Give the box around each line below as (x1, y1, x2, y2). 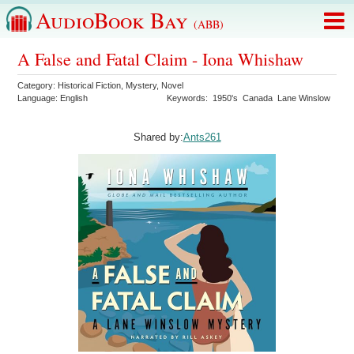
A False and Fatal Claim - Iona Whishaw (17, 47, 304, 70)
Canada (243, 93, 273, 103)
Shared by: (133, 131, 183, 144)
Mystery (126, 81, 157, 90)
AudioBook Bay (36, 5, 194, 35)
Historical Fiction (58, 81, 122, 90)
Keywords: (167, 93, 213, 103)
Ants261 (183, 131, 221, 144)
